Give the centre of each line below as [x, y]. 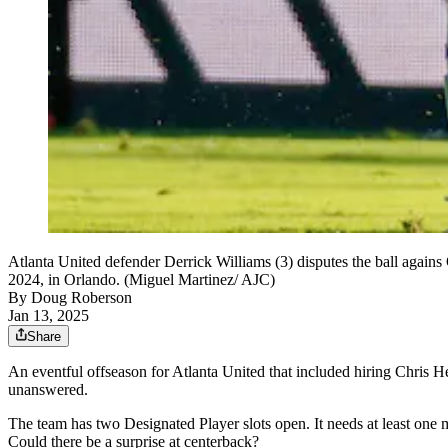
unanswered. [48, 390]
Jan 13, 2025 [48, 316]
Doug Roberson [81, 298]
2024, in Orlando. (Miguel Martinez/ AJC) [141, 280]
